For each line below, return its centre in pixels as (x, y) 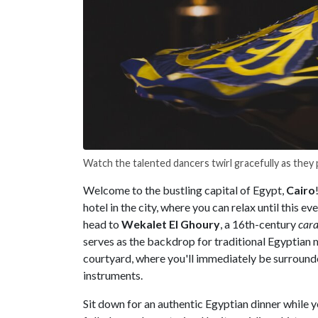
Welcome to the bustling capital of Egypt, (185, 190)
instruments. (113, 275)
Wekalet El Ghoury (171, 224)
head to (102, 224)
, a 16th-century (259, 224)
